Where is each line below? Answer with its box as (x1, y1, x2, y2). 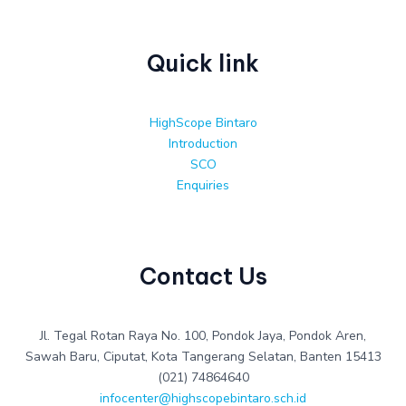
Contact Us (139, 262, 267, 292)
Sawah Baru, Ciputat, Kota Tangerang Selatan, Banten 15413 (24, 348, 382, 366)
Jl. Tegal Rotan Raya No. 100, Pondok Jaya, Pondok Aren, (40, 327, 366, 345)
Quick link (147, 48, 259, 78)
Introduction (169, 135, 237, 153)
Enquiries (177, 177, 229, 195)
